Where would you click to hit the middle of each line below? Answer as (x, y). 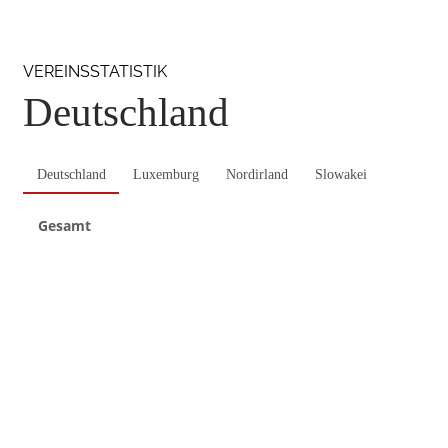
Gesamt (64, 225)
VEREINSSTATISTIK (95, 71)
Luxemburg (165, 174)
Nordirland (256, 174)
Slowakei (340, 174)
